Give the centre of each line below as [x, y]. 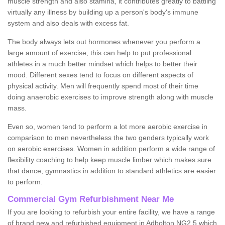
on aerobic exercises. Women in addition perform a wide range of [111, 148]
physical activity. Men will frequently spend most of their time [103, 86]
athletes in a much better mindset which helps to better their [102, 64]
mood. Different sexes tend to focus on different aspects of [100, 75]
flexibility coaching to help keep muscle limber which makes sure [109, 159]
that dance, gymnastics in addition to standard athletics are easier [112, 171]
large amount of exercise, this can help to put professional [99, 52]
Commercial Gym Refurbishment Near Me [91, 199]
